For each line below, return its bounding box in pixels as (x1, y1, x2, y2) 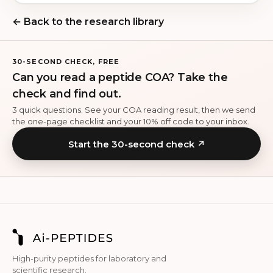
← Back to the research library (12, 16, 164, 27)
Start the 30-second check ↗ (68, 138, 205, 150)
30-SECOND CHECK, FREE (12, 57, 120, 66)
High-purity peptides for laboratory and (12, 253, 166, 263)
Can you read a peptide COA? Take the (12, 71, 228, 84)
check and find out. (12, 87, 121, 101)
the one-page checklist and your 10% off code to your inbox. (12, 116, 249, 126)
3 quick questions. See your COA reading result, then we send (12, 105, 255, 115)
